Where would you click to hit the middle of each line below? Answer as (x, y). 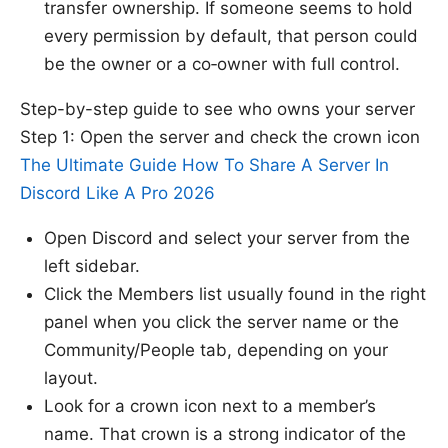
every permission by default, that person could (231, 36)
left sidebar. (92, 266)
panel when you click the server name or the (221, 322)
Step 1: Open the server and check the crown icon (220, 137)
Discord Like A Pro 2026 (117, 193)
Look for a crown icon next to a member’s (210, 406)
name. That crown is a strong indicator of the (225, 434)
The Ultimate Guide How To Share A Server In (204, 165)
